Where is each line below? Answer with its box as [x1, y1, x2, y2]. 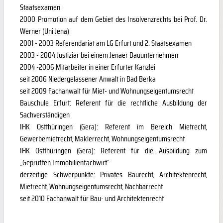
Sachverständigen [20, 108, 70, 121]
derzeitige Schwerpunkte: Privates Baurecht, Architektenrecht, [20, 168, 207, 181]
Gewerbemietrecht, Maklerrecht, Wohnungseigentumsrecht [20, 132, 185, 145]
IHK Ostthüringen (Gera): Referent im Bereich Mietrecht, [20, 120, 207, 133]
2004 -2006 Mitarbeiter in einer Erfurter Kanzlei [20, 60, 155, 73]
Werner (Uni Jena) [20, 24, 69, 37]
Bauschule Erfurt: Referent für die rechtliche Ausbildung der [20, 96, 207, 109]
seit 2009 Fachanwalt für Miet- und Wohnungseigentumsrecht [20, 84, 194, 97]
